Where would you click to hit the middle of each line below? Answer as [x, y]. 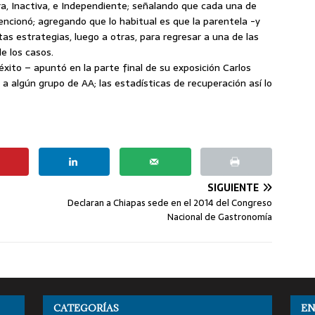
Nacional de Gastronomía [220, 217]
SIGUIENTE [233, 187]
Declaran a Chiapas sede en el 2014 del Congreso [170, 202]
